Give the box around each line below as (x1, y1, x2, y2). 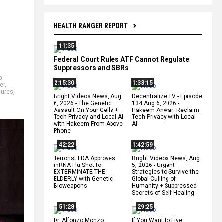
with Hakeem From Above (54, 120, 123, 127)
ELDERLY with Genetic (54, 175, 113, 182)
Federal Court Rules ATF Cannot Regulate (54, 55, 189, 63)
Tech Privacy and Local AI (54, 113, 123, 120)
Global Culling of (132, 175, 176, 182)
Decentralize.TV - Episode (132, 92, 202, 100)
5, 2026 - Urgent (132, 161, 175, 168)
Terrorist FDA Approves (54, 154, 115, 162)
